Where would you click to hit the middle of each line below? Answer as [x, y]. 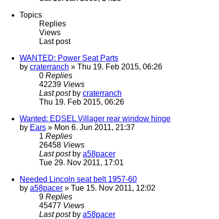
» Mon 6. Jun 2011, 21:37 [90, 128]
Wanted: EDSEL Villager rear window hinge [95, 119]
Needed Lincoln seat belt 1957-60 [78, 179]
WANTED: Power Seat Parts [69, 58]
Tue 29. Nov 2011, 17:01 [81, 163]
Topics [31, 15]
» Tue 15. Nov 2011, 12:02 [109, 188]
